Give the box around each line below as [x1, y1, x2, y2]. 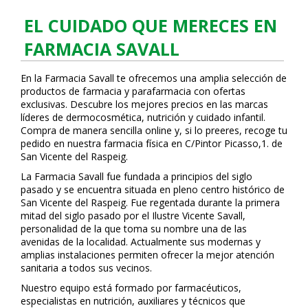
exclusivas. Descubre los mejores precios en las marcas [21, 97, 268, 111]
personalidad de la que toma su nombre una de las [21, 221, 247, 235]
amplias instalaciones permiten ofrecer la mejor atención [21, 247, 274, 261]
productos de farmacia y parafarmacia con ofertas [21, 84, 245, 98]
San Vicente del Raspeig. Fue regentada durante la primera [21, 195, 280, 209]
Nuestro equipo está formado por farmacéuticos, [21, 280, 241, 294]
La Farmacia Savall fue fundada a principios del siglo [21, 169, 252, 183]
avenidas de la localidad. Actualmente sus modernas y [21, 234, 261, 248]
